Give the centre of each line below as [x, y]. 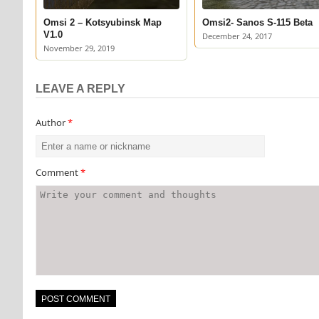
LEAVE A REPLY [80, 89]
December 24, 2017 [237, 36]
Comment [58, 172]
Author [51, 122]
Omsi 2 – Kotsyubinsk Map [102, 22]
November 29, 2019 [79, 48]
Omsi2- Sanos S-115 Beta [257, 22]
